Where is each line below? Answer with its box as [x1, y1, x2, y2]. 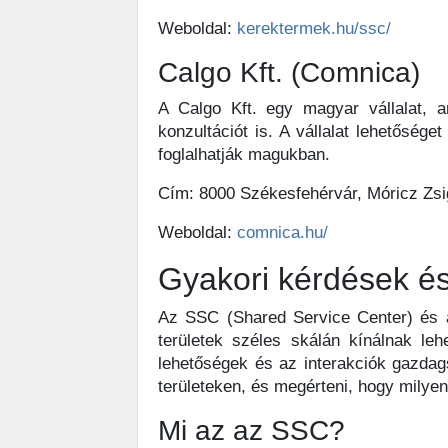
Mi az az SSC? [158, 415, 345, 446]
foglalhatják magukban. [158, 145, 330, 164]
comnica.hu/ [237, 223, 328, 242]
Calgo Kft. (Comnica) [158, 57, 420, 88]
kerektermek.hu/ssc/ [237, 19, 391, 38]
